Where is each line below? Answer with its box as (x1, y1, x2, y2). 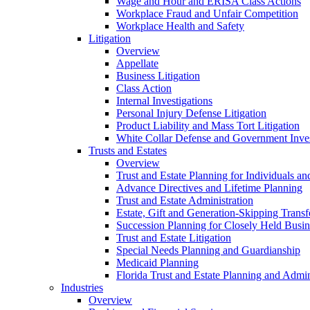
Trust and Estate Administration (116, 194, 253, 206)
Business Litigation (116, 70, 200, 82)
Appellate (116, 57, 158, 69)
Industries (61, 282, 103, 293)
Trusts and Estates (89, 145, 167, 156)
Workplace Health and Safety (116, 20, 244, 32)
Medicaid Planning (116, 257, 199, 268)
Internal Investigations (116, 95, 212, 107)
